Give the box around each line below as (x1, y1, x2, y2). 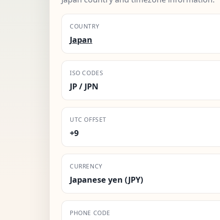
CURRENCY (70, 162, 103, 170)
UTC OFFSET (70, 115, 107, 124)
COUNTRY (70, 22, 100, 30)
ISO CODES (70, 68, 104, 77)
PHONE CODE (70, 208, 110, 217)
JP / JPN (70, 81, 98, 92)
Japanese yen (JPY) (70, 174, 143, 185)
